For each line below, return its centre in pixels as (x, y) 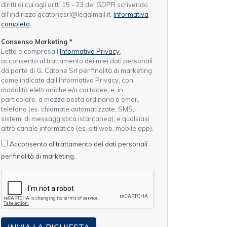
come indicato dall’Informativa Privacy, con (67, 80)
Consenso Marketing (35, 42)
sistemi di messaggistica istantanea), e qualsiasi (75, 119)
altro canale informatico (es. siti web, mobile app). (77, 128)
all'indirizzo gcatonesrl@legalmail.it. (57, 14)
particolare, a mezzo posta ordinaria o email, (70, 100)
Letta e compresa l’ (30, 51)
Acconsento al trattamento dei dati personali (79, 144)
